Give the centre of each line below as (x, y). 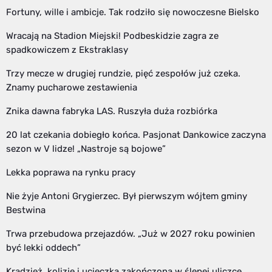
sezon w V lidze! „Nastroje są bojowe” (86, 148)
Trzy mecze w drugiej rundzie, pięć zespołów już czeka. (123, 73)
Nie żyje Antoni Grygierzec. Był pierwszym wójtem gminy (127, 196)
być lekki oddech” (43, 247)
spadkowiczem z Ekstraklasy (67, 49)
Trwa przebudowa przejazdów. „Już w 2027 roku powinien (131, 233)
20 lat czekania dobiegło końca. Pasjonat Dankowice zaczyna (136, 134)
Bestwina (26, 210)
